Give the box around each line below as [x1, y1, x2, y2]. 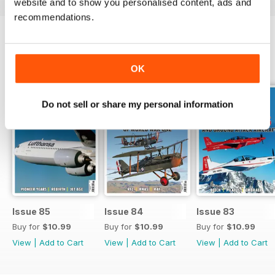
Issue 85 [12, 206, 50, 217]
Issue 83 [196, 206, 234, 217]
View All [230, 55, 263, 64]
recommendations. [14, 11, 94, 22]
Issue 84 [104, 206, 143, 217]
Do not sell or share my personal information [42, 99, 233, 110]
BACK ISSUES [12, 53, 81, 65]
